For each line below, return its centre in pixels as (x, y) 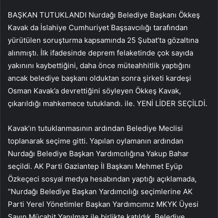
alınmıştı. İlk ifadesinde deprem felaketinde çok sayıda (100, 53)
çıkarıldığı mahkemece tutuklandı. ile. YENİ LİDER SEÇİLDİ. (108, 103)
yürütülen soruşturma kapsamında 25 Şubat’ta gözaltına (103, 40)
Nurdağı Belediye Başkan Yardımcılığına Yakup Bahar (98, 153)
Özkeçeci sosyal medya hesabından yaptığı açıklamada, (102, 179)
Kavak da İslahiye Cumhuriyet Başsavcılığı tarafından (98, 27)
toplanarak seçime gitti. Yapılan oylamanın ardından (96, 141)
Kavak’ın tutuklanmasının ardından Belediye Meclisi (95, 128)
